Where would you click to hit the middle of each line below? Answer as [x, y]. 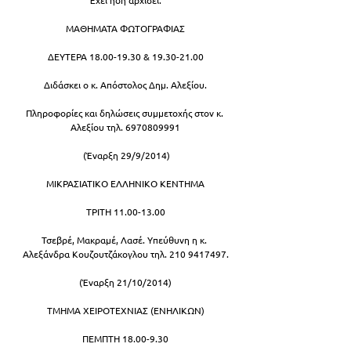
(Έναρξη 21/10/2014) [125, 282]
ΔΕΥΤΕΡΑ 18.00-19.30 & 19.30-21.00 [125, 56]
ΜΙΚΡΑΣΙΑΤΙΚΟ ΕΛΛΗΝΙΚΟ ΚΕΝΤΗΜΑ [125, 183]
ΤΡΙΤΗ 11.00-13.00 [125, 211]
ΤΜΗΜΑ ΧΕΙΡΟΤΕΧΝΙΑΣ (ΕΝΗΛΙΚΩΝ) [125, 310]
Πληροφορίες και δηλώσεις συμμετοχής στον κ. [125, 112]
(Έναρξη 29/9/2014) [127, 155]
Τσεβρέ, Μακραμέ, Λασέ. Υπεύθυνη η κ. [125, 239]
